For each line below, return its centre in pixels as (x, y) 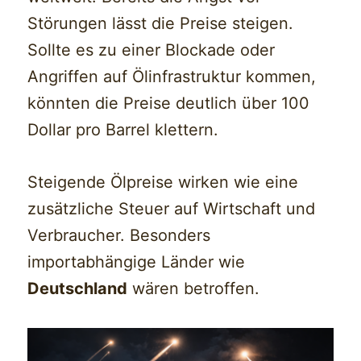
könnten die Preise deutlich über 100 (169, 103)
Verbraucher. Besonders (119, 235)
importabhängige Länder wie (137, 261)
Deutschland (78, 288)
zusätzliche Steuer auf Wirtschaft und (172, 208)
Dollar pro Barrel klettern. (123, 129)
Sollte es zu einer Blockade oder (151, 50)
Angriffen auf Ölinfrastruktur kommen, (172, 76)
